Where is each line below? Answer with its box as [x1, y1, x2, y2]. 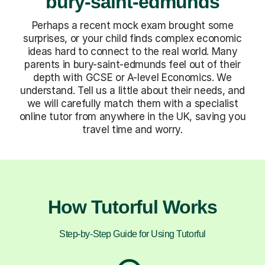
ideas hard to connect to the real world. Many [27, 45, 238, 57]
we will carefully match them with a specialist [27, 97, 238, 109]
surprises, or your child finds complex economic [23, 32, 242, 44]
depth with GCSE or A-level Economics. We [33, 71, 232, 83]
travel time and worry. [82, 123, 183, 135]
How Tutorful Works [47, 196, 218, 218]
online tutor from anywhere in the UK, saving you [19, 110, 246, 122]
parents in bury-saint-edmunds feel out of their [24, 58, 241, 70]
